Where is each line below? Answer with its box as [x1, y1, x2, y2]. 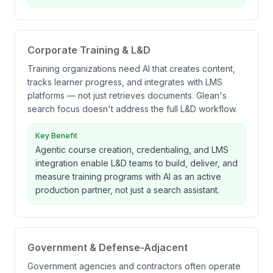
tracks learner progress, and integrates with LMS [27, 77, 222, 87]
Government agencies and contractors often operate [27, 261, 241, 271]
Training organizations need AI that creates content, [27, 63, 235, 74]
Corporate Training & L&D [27, 44, 151, 56]
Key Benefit [35, 131, 77, 140]
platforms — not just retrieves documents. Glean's [27, 90, 227, 101]
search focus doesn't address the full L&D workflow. [27, 104, 237, 114]
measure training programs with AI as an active [35, 171, 221, 182]
